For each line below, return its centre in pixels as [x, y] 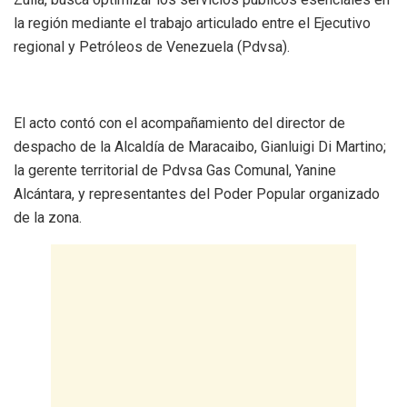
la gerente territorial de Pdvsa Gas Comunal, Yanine [175, 170]
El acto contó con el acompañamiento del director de [179, 123]
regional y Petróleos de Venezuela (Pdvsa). [152, 46]
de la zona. [48, 217]
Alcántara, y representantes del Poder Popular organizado [197, 194]
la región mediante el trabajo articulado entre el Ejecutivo [192, 23]
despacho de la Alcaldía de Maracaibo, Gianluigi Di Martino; [200, 146]
